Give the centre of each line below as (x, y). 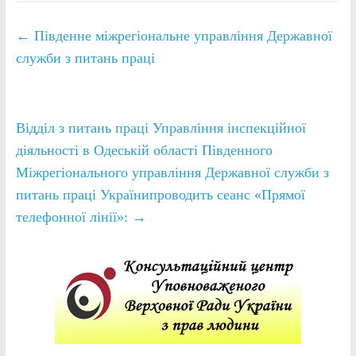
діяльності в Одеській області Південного (144, 150)
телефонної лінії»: (74, 217)
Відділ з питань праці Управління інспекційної (161, 128)
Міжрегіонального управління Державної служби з (172, 172)
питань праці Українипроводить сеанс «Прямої (160, 194)
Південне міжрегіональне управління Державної (181, 35)
